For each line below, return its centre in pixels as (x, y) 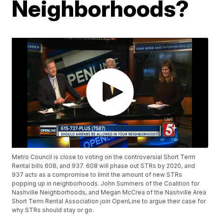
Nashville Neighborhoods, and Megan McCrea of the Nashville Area (109, 192)
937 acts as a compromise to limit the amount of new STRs (97, 175)
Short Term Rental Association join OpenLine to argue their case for (109, 201)
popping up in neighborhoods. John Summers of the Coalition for (106, 184)
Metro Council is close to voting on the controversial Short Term (104, 157)
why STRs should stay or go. (53, 210)
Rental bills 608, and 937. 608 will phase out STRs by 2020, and (104, 166)
